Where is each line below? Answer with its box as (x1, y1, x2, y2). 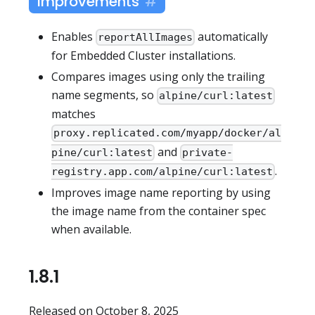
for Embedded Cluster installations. (51, 48, 236, 64)
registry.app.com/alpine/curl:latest (51, 165, 273, 178)
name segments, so (51, 87, 157, 103)
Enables (51, 28, 96, 44)
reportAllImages (98, 31, 193, 44)
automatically (195, 28, 269, 44)
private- (182, 146, 233, 159)
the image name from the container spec (51, 202, 266, 219)
